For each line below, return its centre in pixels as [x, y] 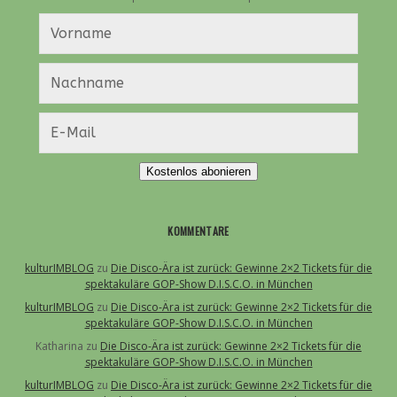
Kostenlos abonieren [198, 172]
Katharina [59, 346]
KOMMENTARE [198, 231]
